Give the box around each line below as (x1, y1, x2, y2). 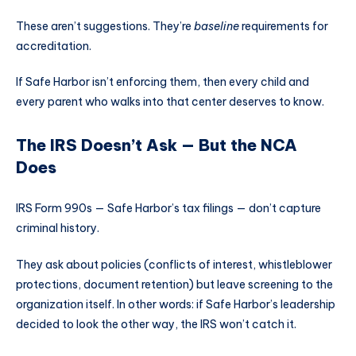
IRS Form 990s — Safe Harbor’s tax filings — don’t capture (16, 201, 321, 216)
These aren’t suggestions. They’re (16, 18, 194, 33)
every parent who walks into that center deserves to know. (16, 95, 324, 110)
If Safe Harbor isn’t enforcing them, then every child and (16, 75, 309, 90)
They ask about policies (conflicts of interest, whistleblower (16, 257, 332, 272)
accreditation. (16, 38, 91, 53)
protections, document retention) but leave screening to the (16, 277, 333, 292)
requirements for (239, 18, 328, 33)
